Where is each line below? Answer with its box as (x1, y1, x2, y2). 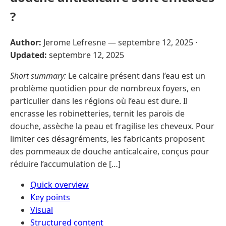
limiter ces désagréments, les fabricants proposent (10, 133, 205, 144)
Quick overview (30, 179, 89, 190)
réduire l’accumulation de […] (10, 158, 121, 169)
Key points (30, 191, 70, 203)
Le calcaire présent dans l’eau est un (66, 70, 205, 81)
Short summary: (10, 70, 66, 81)
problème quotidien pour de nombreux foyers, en (10, 82, 200, 94)
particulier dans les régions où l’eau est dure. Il (10, 95, 188, 106)
